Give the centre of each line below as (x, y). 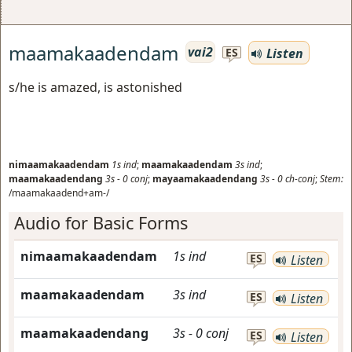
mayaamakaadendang (205, 179)
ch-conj (300, 179)
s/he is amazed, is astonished (95, 87)
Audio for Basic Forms (101, 223)
